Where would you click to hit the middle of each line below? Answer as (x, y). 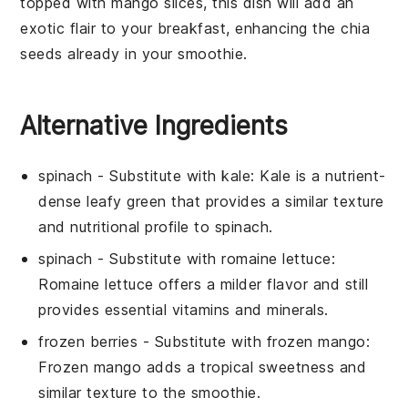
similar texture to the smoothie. (150, 393)
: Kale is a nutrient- (318, 176)
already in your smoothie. (155, 54)
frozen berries (88, 342)
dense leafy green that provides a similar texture (211, 202)
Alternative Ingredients (154, 126)
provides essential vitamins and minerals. (184, 310)
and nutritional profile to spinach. (156, 227)
